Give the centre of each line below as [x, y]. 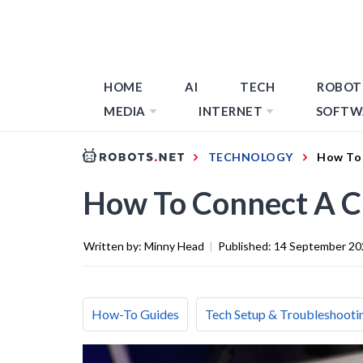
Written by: [114, 246]
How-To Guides [135, 314]
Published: [246, 246]
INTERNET [231, 111]
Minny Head [174, 246]
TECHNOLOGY [250, 156]
